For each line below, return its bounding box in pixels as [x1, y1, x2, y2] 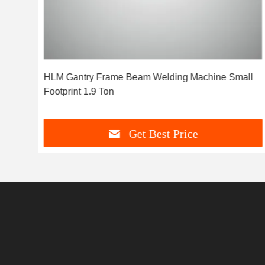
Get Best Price [129, 127, 199, 141]
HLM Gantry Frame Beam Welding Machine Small [43, 72, 229, 82]
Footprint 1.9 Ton [43, 86, 114, 96]
